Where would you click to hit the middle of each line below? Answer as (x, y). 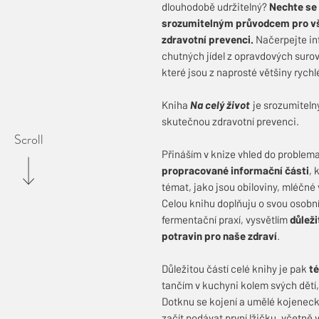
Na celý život (220, 104)
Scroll (28, 139)
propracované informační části (235, 170)
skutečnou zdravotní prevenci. (230, 121)
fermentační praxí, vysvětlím (226, 219)
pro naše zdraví (241, 235)
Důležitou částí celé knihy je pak (235, 268)
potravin (182, 235)
